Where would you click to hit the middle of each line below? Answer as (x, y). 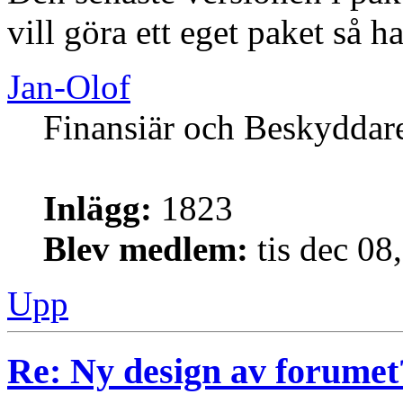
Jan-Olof (69, 87)
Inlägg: (98, 209)
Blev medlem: (146, 249)
